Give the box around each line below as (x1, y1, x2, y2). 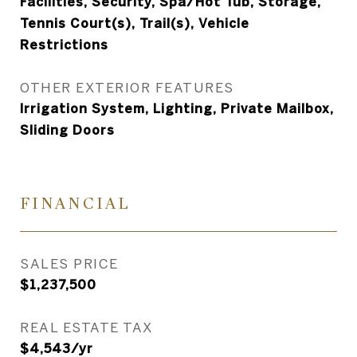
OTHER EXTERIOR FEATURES (20, 80, 234, 95)
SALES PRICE (20, 256, 119, 271)
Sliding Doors (20, 123, 115, 137)
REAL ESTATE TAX (20, 320, 153, 335)
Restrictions (20, 37, 108, 52)
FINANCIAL (20, 194, 131, 214)
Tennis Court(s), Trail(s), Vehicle (20, 16, 249, 30)
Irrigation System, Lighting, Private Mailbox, (20, 101, 334, 116)
